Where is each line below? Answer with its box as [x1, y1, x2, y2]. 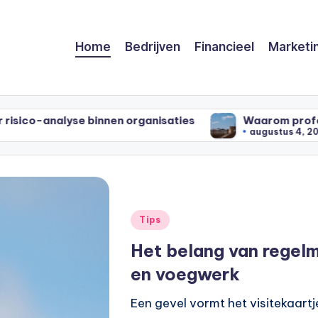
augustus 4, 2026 [126, 126, 208, 138]
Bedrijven [125, 40, 180, 55]
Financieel [194, 40, 254, 55]
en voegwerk [131, 263, 240, 285]
